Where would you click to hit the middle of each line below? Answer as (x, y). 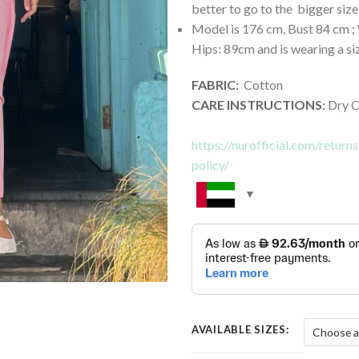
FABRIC (214, 85)
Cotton (262, 85)
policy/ (210, 165)
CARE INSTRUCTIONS (257, 105)
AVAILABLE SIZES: (240, 330)
